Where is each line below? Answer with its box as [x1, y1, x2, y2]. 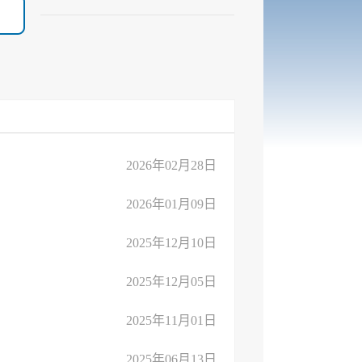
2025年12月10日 [126, 236, 217, 250]
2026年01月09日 [126, 197, 217, 211]
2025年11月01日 [126, 314, 217, 327]
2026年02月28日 [126, 158, 217, 172]
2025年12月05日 [126, 275, 217, 288]
